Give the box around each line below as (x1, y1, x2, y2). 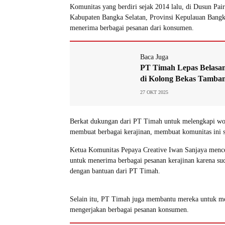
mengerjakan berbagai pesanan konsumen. (70, 205, 189, 213)
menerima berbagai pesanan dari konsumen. (70, 24, 194, 32)
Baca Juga (140, 53, 168, 61)
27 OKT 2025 (140, 89, 168, 95)
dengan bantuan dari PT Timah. (70, 167, 160, 175)
